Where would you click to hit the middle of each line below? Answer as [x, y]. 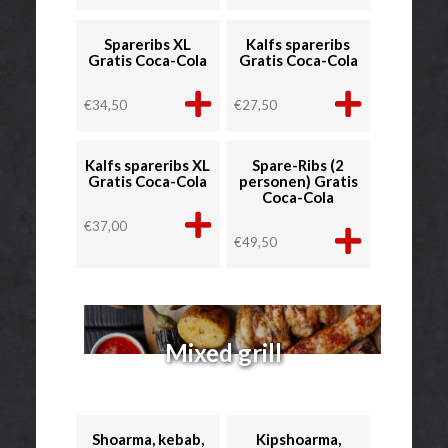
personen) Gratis [298, 180]
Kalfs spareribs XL [148, 164]
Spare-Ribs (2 [298, 164]
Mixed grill [223, 352]
